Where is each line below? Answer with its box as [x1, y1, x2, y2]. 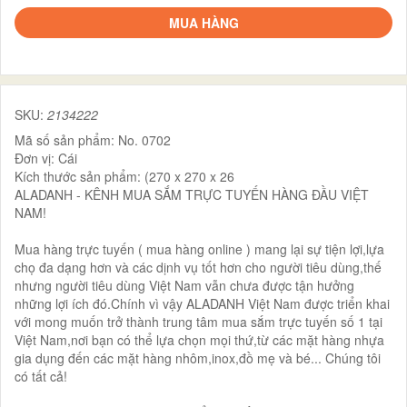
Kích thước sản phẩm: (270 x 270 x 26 [15, 166, 234, 185]
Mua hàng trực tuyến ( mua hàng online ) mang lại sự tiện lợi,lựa [15, 239, 384, 258]
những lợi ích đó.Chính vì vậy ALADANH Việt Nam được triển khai [15, 293, 390, 313]
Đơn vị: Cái [15, 148, 77, 167]
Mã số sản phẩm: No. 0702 [15, 130, 171, 149]
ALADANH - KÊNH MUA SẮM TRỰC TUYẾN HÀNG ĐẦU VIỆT [15, 184, 369, 203]
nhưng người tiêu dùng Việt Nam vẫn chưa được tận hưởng [15, 275, 354, 294]
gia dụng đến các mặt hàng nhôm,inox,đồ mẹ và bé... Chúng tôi [15, 348, 381, 367]
